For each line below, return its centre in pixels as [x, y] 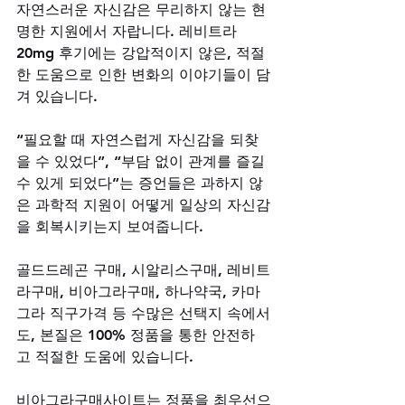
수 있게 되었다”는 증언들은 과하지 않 [140, 183]
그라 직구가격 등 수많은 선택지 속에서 [143, 313]
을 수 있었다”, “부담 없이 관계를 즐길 [143, 161]
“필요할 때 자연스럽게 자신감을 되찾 [137, 139]
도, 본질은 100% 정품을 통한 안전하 [136, 334]
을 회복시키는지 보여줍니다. [112, 226]
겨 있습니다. [59, 96]
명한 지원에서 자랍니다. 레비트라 [129, 31]
